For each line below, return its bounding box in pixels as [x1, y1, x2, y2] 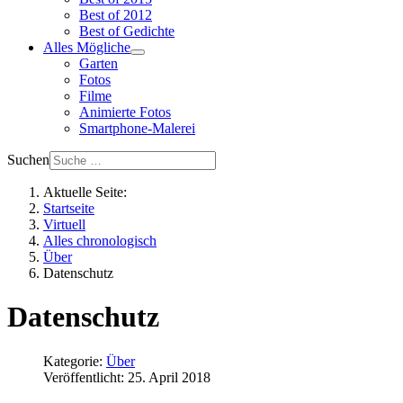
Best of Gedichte [79, 23, 175, 39]
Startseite [43, 201, 94, 216]
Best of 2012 [79, 7, 152, 22]
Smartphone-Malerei [79, 121, 195, 136]
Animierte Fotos [79, 104, 171, 120]
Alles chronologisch [43, 233, 157, 248]
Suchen [7, 152, 49, 167]
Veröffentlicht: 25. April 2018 [43, 369, 210, 385]
